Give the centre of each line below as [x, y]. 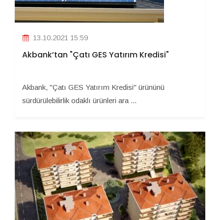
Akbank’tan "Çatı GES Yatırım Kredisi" [96, 55]
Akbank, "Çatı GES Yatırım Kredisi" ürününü [93, 87]
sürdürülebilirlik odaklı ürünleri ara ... [79, 101]
